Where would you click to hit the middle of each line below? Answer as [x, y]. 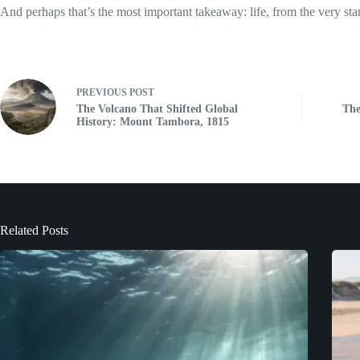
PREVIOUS [103, 93]
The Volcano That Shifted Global [157, 109]
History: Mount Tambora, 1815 [153, 122]
